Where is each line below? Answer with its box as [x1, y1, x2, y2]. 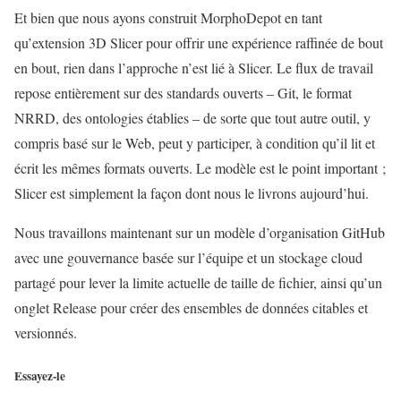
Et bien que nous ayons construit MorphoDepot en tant [14, 8, 322, 28]
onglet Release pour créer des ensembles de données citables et [14, 298, 368, 318]
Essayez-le [14, 366, 65, 385]
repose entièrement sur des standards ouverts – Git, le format [14, 83, 352, 103]
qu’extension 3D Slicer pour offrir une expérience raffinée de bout [14, 33, 383, 53]
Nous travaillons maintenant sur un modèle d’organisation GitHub [14, 223, 385, 243]
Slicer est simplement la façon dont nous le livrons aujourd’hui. [14, 183, 369, 203]
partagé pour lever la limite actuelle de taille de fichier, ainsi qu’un [14, 273, 382, 293]
